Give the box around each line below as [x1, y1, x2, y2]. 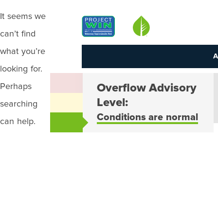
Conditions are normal [96, 112, 198, 122]
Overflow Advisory [96, 82, 197, 94]
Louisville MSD [131, 18, 183, 25]
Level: [96, 97, 128, 109]
